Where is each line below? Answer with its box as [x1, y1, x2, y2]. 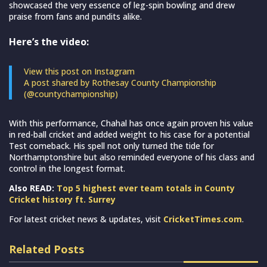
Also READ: [9, 182, 57, 194]
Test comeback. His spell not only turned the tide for [9, 139, 214, 151]
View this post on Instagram [24, 65, 135, 77]
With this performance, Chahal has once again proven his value [9, 117, 253, 129]
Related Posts [9, 241, 84, 256]
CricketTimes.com [163, 213, 242, 225]
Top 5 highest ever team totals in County [57, 182, 235, 194]
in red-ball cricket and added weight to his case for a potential [9, 128, 250, 140]
